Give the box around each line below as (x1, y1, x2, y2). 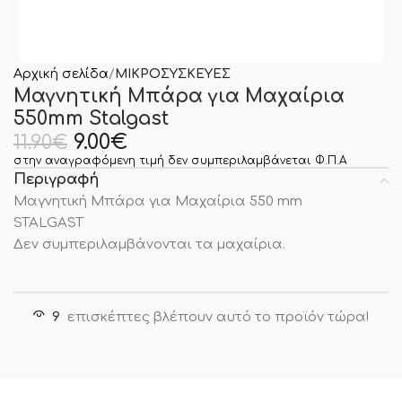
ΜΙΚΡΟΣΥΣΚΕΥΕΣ (115, 66, 231, 81)
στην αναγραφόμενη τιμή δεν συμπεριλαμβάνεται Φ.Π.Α (13, 153, 346, 167)
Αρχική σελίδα (13, 66, 109, 81)
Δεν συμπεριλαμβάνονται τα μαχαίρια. (13, 236, 285, 252)
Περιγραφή (13, 170, 99, 188)
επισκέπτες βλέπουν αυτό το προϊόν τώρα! (67, 309, 369, 325)
